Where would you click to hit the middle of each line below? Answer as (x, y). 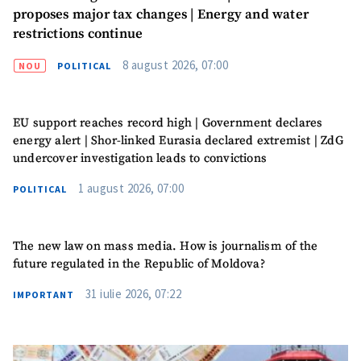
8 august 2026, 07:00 (175, 64)
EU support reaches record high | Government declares (168, 122)
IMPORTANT (44, 295)
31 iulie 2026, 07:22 (133, 294)
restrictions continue (78, 34)
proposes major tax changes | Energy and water (161, 15)
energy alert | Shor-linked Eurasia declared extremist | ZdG (178, 140)
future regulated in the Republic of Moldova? (139, 264)
